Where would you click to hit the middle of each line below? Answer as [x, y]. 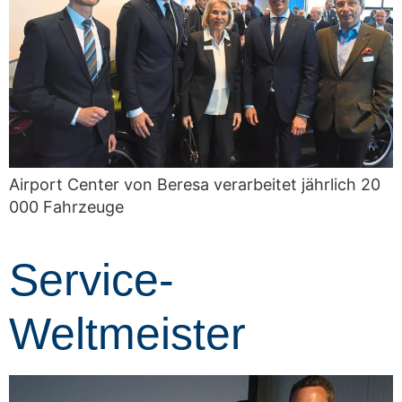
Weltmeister [127, 334]
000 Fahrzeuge [66, 206]
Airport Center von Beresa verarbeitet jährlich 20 [196, 184]
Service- [92, 280]
